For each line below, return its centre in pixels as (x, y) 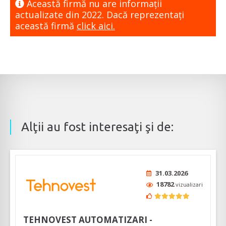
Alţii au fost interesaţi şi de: (97, 127)
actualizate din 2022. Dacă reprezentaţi (100, 14)
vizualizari (189, 184)
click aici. (96, 25)
